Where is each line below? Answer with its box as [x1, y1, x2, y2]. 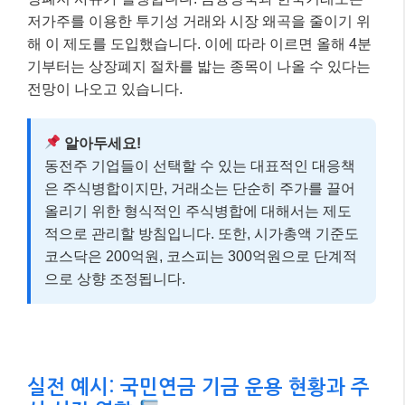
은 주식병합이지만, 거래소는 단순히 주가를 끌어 [44, 180, 355, 196]
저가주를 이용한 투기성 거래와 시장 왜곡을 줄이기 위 [27, 13, 371, 29]
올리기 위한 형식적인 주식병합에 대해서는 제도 [44, 202, 352, 219]
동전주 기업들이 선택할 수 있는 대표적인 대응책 [44, 157, 355, 174]
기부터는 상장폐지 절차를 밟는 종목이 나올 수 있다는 [27, 58, 371, 74]
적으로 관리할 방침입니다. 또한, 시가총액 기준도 [44, 225, 359, 241]
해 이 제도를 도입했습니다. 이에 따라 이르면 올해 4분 [27, 35, 372, 52]
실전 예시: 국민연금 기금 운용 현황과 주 [27, 376, 370, 397]
